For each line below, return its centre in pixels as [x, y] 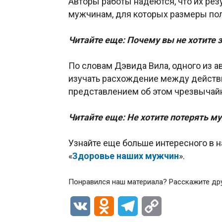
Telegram [154, 206]
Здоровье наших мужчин [126, 156]
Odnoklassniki [139, 206]
